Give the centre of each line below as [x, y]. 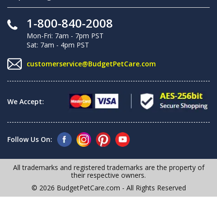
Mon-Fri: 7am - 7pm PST [65, 35]
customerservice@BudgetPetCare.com [91, 64]
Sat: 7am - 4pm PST [58, 45]
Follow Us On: [30, 139]
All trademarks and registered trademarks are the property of [108, 167]
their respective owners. [108, 175]
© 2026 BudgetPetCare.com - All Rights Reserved [108, 187]
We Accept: [26, 101]
